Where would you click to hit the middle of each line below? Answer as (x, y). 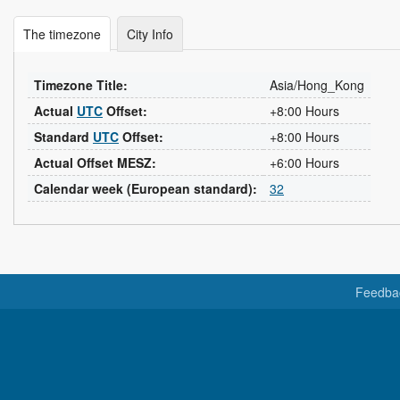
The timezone (62, 34)
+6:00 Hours (304, 162)
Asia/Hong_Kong (317, 85)
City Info (150, 34)
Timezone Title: (81, 85)
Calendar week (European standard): (146, 188)
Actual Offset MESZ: (95, 162)
